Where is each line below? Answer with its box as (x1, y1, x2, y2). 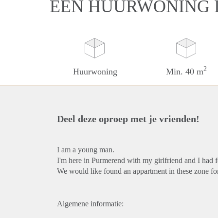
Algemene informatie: (57, 200, 124, 208)
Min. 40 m (166, 67, 204, 76)
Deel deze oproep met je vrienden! (57, 113, 200, 124)
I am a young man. (57, 145, 114, 154)
